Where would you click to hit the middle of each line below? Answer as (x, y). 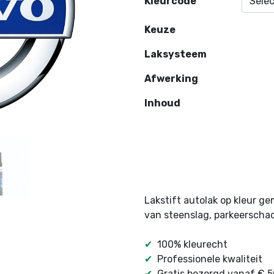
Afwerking (171, 79)
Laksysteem (176, 54)
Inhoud (162, 103)
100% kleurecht (192, 244)
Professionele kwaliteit (210, 259)
